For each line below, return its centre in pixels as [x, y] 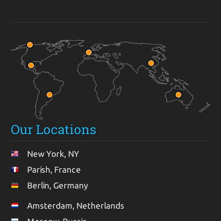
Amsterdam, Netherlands [76, 205]
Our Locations [54, 129]
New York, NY [54, 154]
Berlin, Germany [58, 185]
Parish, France [54, 170]
